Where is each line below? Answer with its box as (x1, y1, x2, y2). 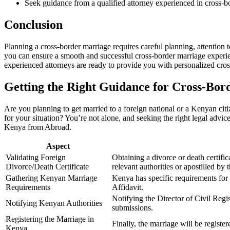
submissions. (112, 203, 153, 212)
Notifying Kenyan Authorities (6, 198, 102, 207)
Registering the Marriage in (6, 214, 94, 223)
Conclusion (4, 17, 63, 31)
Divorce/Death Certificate (6, 162, 89, 171)
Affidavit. (112, 182, 143, 191)
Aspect (46, 141, 70, 150)
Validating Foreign (6, 152, 66, 162)
